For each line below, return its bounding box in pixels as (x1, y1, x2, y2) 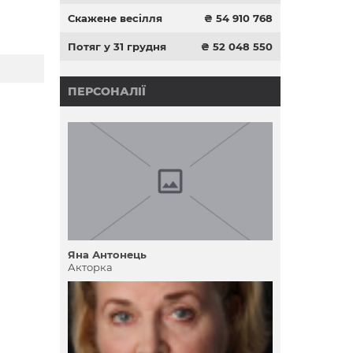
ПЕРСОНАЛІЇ (68, 84, 146, 98)
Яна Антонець (68, 248, 147, 261)
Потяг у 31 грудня (68, 40, 166, 53)
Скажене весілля (68, 12, 162, 24)
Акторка (68, 261, 113, 273)
